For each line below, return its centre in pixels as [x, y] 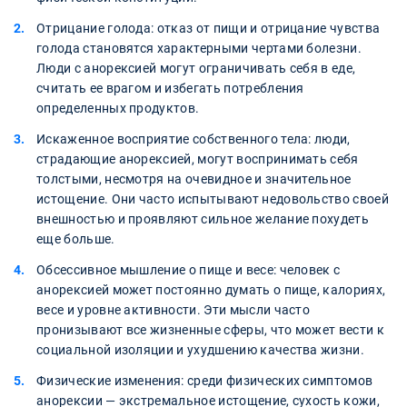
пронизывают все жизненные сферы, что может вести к [211, 330]
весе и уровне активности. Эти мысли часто [174, 310]
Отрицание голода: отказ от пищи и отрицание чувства [208, 29]
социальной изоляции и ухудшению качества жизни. [201, 350]
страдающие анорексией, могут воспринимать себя [198, 159]
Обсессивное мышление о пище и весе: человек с [189, 270]
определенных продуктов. [118, 109]
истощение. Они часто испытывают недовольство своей [213, 199]
